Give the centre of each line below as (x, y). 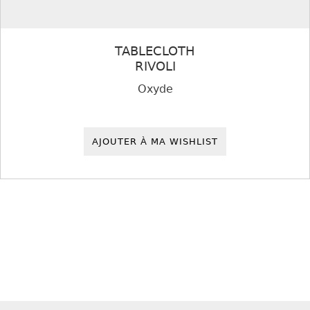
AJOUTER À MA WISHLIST (155, 141)
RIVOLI (155, 66)
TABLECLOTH (155, 51)
